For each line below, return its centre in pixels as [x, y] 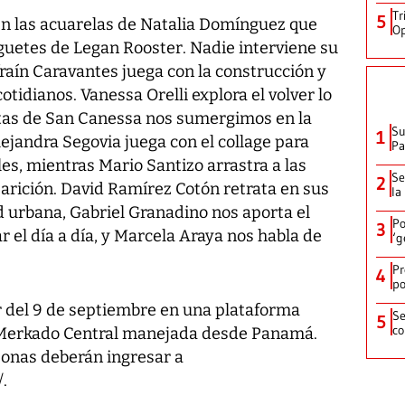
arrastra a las [255, 165]
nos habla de [274, 235]
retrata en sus [274, 188]
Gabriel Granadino [139, 212]
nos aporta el [259, 212]
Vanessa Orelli [134, 94]
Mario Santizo [151, 165]
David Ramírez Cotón [140, 188]
